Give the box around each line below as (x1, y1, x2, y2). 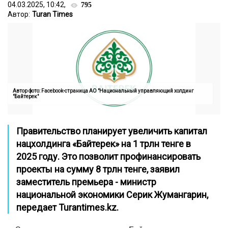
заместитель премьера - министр (16, 177, 156, 187)
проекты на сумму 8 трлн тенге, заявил (16, 164, 180, 175)
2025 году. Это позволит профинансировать (16, 151, 201, 162)
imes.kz (84, 202, 117, 213)
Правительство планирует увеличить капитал (16, 126, 207, 136)
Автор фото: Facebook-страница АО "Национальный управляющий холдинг (13, 88, 194, 94)
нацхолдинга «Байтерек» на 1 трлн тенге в (16, 138, 191, 149)
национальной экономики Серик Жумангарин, (16, 189, 208, 200)
